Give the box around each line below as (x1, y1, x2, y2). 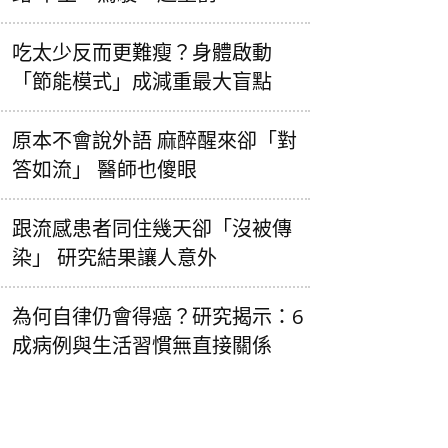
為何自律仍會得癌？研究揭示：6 (12, 302, 303, 330)
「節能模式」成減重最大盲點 (12, 67, 272, 95)
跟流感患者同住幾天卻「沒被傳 (12, 214, 292, 242)
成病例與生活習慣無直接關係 (12, 331, 272, 359)
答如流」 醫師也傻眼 (12, 155, 197, 183)
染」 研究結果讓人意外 (12, 243, 217, 271)
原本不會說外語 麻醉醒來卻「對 (12, 126, 297, 154)
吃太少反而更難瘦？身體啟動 (12, 38, 272, 66)
